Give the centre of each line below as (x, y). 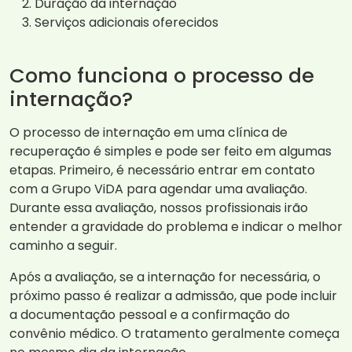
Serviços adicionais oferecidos (126, 23)
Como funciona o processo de (162, 76)
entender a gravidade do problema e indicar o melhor (176, 227)
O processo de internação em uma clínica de (148, 133)
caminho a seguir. (63, 246)
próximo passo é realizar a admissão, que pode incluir (173, 296)
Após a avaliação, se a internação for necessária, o (165, 277)
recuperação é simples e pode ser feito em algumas (170, 152)
